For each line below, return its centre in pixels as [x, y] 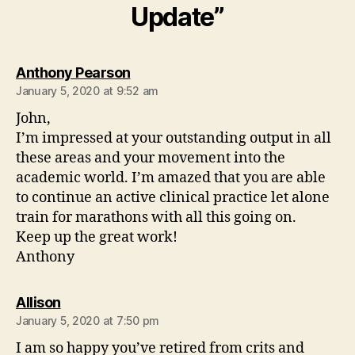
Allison [38, 302]
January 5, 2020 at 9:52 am [87, 90]
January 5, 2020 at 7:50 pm [88, 320]
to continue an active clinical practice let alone [173, 197]
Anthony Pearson [73, 72]
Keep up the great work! [97, 237]
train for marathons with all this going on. [156, 217]
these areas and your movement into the [151, 158]
